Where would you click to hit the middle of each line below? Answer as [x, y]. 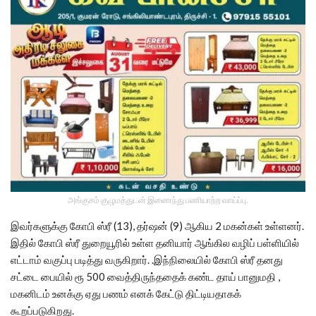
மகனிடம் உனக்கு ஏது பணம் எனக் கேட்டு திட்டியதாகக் [126, 293]
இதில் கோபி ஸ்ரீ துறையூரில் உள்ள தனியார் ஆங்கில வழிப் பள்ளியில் [155, 242]
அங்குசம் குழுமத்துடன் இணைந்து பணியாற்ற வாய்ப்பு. [158, 200]
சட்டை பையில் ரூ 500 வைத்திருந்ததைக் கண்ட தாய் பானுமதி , [145, 276]
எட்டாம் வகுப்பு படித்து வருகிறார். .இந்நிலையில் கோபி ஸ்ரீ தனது [147, 259]
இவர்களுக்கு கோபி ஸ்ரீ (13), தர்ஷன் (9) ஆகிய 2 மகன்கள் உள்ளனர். [157, 225]
